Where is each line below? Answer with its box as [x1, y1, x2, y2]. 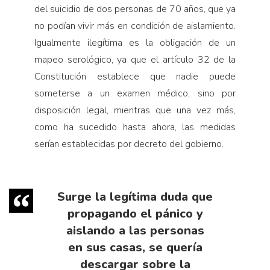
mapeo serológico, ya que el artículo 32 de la [34, 53, 236, 67]
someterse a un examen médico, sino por [34, 87, 236, 101]
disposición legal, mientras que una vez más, [34, 104, 236, 118]
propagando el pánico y [67, 206, 203, 222]
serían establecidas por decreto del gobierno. [34, 137, 224, 151]
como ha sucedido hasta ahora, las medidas [34, 121, 236, 134]
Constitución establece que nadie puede [34, 70, 236, 84]
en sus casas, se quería [67, 239, 202, 256]
